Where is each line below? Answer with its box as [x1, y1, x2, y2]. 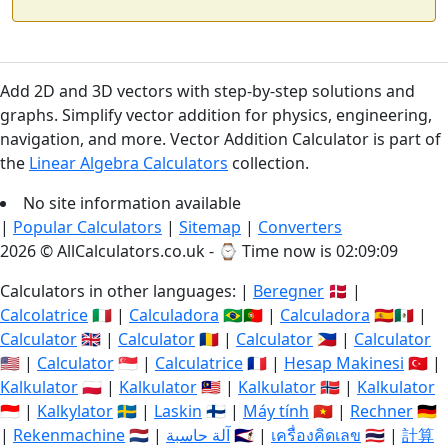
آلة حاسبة [166, 424, 230, 446]
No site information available [23, 192, 241, 214]
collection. [228, 152, 309, 174]
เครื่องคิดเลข [271, 424, 361, 446]
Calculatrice [155, 352, 243, 374]
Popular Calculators [13, 216, 162, 238]
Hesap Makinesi [284, 352, 404, 374]
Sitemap [179, 216, 241, 238]
